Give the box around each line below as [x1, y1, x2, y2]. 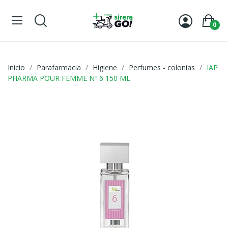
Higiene [93, 63, 117, 73]
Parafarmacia [37, 63, 81, 73]
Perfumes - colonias [129, 63, 195, 73]
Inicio [8, 63, 25, 73]
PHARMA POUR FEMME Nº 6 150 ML [8, 73, 130, 83]
